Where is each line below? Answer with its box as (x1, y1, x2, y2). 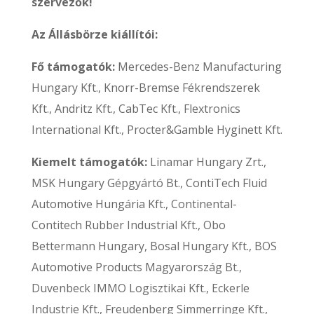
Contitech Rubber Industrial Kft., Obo (31, 217, 226, 233)
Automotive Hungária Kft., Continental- (31, 196, 237, 212)
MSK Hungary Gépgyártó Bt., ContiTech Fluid (31, 175, 267, 191)
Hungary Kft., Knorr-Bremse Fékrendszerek (31, 80, 260, 95)
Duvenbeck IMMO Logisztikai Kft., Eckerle (31, 280, 250, 296)
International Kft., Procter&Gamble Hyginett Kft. (31, 122, 282, 137)
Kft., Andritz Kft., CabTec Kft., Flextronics (31, 101, 240, 116)
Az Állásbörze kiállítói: (31, 27, 158, 42)
